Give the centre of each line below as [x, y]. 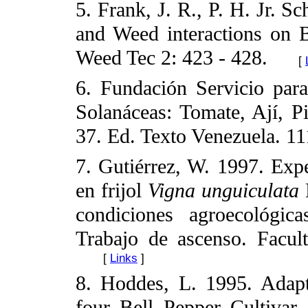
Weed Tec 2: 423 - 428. [172, 57]
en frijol [112, 190]
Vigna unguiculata [223, 190]
